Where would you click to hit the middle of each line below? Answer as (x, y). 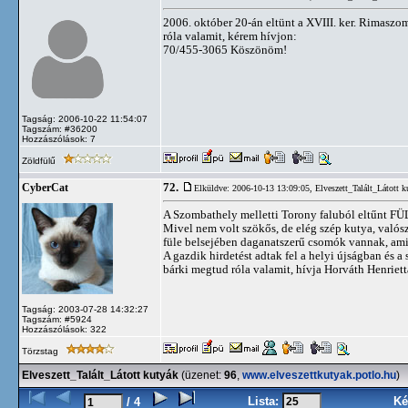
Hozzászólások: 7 (59, 139)
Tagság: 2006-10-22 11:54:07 (85, 119)
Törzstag (41, 351)
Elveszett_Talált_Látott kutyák (100, 375)
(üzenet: (201, 375)
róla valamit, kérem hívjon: (230, 36)
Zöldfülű (40, 161)
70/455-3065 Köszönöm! (225, 50)
